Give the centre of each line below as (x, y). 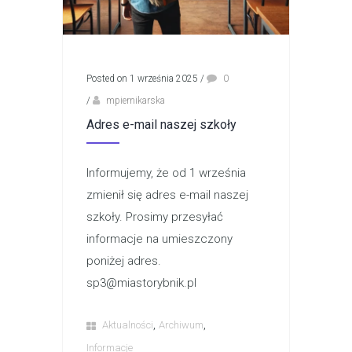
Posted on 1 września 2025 (142, 78)
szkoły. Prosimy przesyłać (155, 216)
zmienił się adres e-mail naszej (167, 194)
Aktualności (128, 324)
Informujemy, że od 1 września (166, 172)
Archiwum (181, 324)
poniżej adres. (124, 260)
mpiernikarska (136, 100)
